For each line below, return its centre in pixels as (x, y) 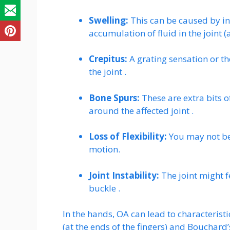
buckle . (104, 188)
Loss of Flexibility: (128, 137)
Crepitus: (108, 59)
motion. (104, 149)
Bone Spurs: (114, 98)
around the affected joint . (141, 110)
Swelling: (109, 20)
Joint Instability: (124, 175)
